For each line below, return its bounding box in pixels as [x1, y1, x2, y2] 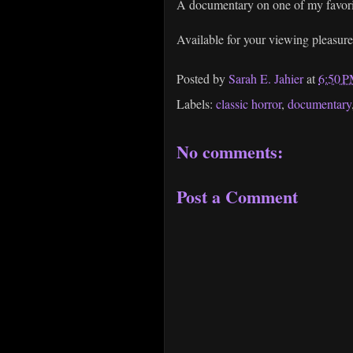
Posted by [176, 69, 229, 87]
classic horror [216, 95, 281, 112]
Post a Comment [176, 184, 298, 210]
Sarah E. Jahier [229, 69, 303, 87]
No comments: [176, 139, 283, 165]
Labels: [176, 95, 216, 112]
